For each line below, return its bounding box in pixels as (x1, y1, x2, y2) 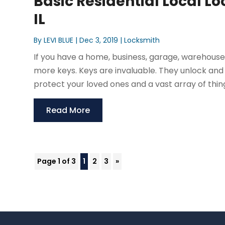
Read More (46, 104, 90, 117)
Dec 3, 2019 (79, 35, 119, 46)
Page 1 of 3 (37, 156, 76, 167)
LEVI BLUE (44, 35, 74, 46)
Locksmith (124, 35, 160, 46)
